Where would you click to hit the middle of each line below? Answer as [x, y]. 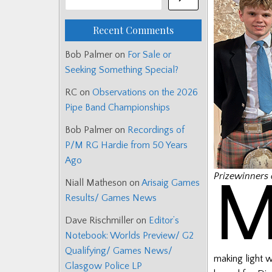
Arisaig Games [171, 183]
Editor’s [164, 221]
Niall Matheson [96, 183]
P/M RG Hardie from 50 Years [126, 145]
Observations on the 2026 [145, 93]
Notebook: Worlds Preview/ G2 [129, 236]
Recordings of [156, 130]
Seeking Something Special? [122, 70]
